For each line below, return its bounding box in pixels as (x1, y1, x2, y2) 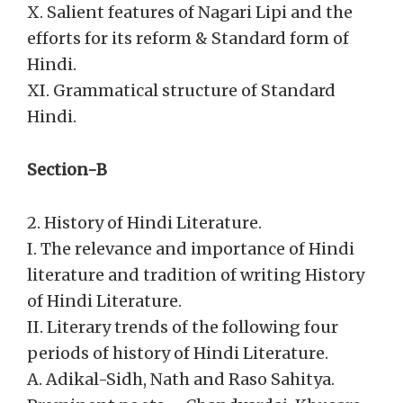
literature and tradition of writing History (27, 264, 364, 285)
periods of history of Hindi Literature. (27, 343, 328, 363)
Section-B (27, 159, 107, 180)
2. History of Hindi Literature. (27, 212, 262, 233)
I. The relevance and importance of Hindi (27, 238, 354, 259)
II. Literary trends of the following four (27, 317, 338, 337)
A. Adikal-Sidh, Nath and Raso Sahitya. (27, 369, 335, 390)
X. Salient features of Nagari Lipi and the (27, 2, 353, 22)
